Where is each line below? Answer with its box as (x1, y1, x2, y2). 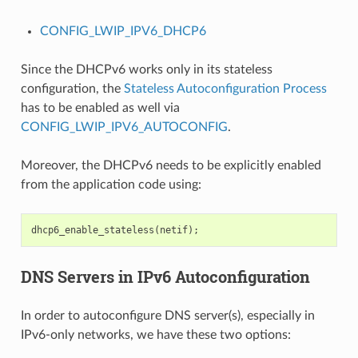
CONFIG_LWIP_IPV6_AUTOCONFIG (20, 120, 228, 133)
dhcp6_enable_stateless (30, 224, 154, 236)
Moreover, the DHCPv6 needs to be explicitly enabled (20, 158, 321, 172)
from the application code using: (20, 177, 201, 191)
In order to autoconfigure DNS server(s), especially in (20, 308, 315, 322)
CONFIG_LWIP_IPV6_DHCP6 (39, 24, 206, 38)
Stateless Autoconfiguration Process (123, 82, 327, 95)
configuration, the (20, 82, 124, 95)
